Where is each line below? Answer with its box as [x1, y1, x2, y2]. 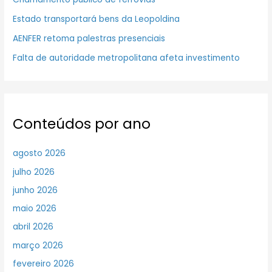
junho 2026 [13, 184, 58, 196]
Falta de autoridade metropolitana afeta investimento [13, 52, 240, 64]
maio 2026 [13, 203, 57, 215]
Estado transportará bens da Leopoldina [13, 13, 180, 25]
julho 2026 [13, 166, 55, 178]
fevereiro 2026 [13, 257, 75, 270]
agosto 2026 [13, 148, 66, 160]
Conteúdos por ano [13, 114, 151, 134]
